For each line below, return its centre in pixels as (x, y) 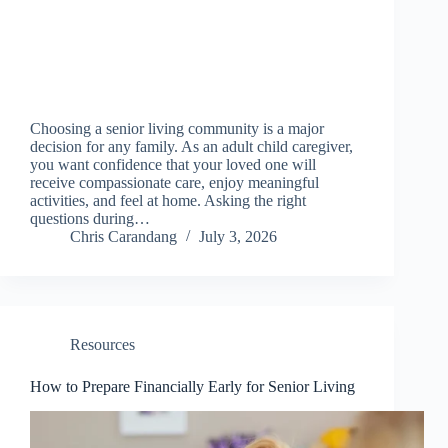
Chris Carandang (123, 237)
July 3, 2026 (238, 237)
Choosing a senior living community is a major (177, 129)
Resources (102, 345)
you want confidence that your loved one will (173, 165)
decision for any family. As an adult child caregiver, (191, 147)
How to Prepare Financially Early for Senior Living (192, 387)
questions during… (90, 219)
